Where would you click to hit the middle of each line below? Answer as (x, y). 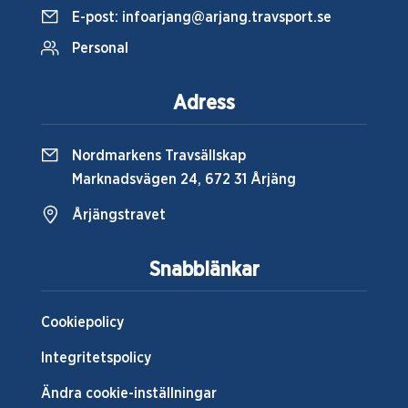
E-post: (95, 18)
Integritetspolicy (96, 358)
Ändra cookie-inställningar (129, 394)
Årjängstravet (119, 215)
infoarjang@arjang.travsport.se (227, 18)
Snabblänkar (204, 270)
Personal (100, 49)
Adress (204, 103)
